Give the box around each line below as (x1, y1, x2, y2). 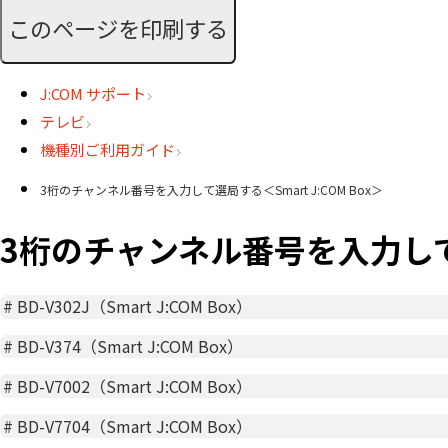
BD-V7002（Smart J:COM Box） (17, 373, 253, 398)
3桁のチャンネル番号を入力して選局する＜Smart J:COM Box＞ (40, 181, 383, 199)
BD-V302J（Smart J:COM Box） (17, 294, 253, 319)
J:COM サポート (40, 83, 146, 105)
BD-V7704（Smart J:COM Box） (17, 413, 253, 438)
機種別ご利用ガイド (40, 139, 175, 161)
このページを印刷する (8, 11, 228, 44)
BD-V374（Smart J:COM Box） (17, 334, 244, 359)
